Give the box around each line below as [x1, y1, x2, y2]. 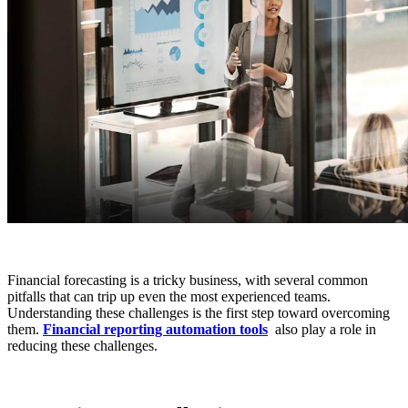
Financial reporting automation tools [43, 321, 268, 338]
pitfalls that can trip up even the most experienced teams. [7, 289, 331, 305]
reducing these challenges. [7, 338, 158, 354]
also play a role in [268, 321, 376, 338]
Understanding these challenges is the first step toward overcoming [7, 305, 390, 321]
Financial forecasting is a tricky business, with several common [7, 272, 368, 289]
